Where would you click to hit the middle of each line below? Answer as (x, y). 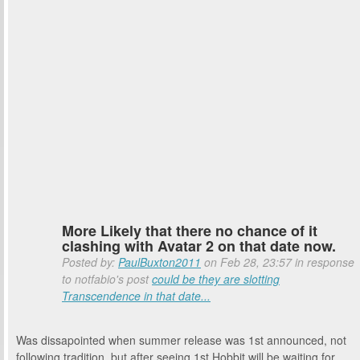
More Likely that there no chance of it (190, 231)
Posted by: (90, 262)
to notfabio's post (107, 279)
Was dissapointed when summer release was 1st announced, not (181, 340)
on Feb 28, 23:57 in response (278, 262)
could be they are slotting (216, 279)
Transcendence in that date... (136, 296)
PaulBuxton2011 (160, 262)
